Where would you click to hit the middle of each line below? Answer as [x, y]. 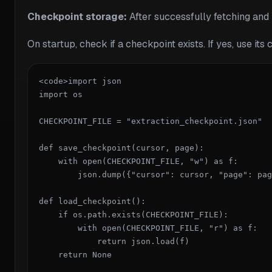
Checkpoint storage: [77, 17]
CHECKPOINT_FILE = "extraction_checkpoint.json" [151, 121]
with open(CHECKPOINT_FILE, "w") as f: [138, 161]
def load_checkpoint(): [92, 202]
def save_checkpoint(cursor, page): [121, 148]
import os [61, 95]
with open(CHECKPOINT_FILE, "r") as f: [148, 228]
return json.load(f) [114, 242]
